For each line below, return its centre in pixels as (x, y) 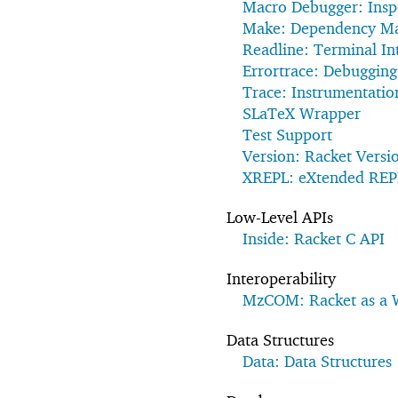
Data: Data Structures (317, 361)
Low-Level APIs (280, 217)
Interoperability (281, 278)
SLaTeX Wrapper (302, 113)
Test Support (287, 134)
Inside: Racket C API (314, 238)
